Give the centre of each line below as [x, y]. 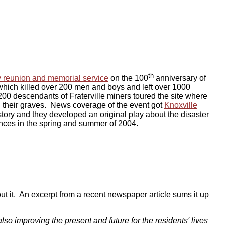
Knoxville [181, 105]
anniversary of [180, 78]
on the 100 [128, 78]
